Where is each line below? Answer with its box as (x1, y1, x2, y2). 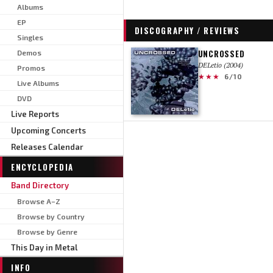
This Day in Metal (11, 242, 77, 252)
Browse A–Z (17, 196, 60, 205)
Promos (17, 63, 45, 72)
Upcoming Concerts (11, 125, 86, 135)
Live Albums (17, 78, 59, 87)
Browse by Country (17, 211, 85, 221)
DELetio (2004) (197, 60, 243, 69)
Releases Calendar (11, 141, 83, 152)
